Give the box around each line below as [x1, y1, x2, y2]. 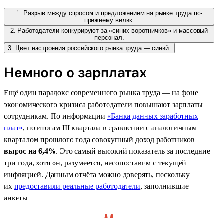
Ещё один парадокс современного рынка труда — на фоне [4, 88, 198, 97]
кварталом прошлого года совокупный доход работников [4, 135, 195, 144]
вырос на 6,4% [4, 146, 56, 155]
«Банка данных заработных [107, 111, 198, 120]
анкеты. [4, 193, 30, 202]
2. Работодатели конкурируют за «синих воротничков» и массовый [10, 26, 208, 34]
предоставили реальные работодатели [14, 182, 140, 190]
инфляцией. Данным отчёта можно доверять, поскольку [4, 170, 190, 179]
